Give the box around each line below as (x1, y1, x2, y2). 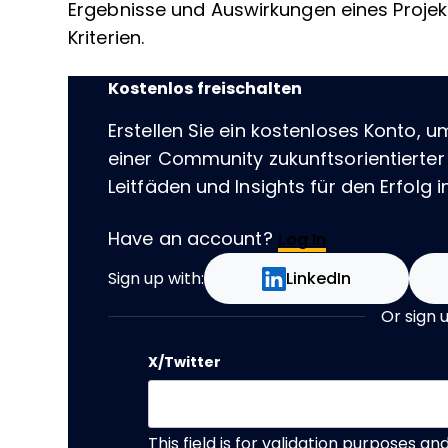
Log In (277, 231, 327, 248)
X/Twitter (148, 354, 221, 370)
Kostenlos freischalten (108, 80, 302, 97)
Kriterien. (68, 28, 150, 48)
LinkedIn (286, 270, 352, 287)
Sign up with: (108, 270, 204, 287)
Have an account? (108, 229, 278, 249)
